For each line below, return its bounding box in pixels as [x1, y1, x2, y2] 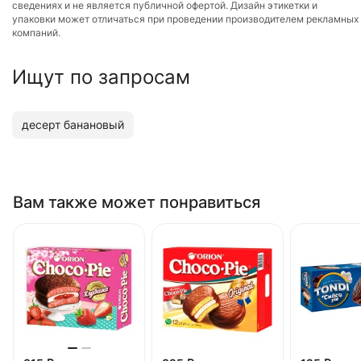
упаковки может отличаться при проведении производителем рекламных [12, 12, 359, 25]
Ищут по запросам [12, 64, 190, 89]
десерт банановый [22, 118, 124, 132]
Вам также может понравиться [13, 192, 260, 212]
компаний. [12, 26, 60, 39]
